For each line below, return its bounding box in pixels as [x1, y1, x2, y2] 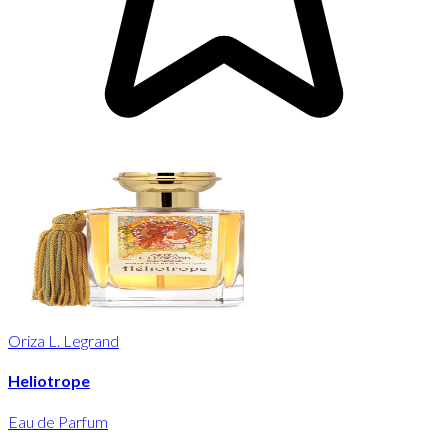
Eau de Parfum [8, 411, 108, 431]
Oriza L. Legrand [8, 331, 119, 351]
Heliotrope [8, 371, 90, 391]
